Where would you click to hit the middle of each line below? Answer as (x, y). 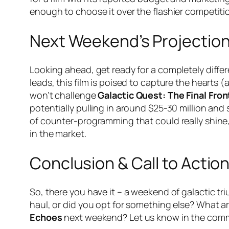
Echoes (46, 217)
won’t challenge (64, 95)
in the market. (58, 134)
